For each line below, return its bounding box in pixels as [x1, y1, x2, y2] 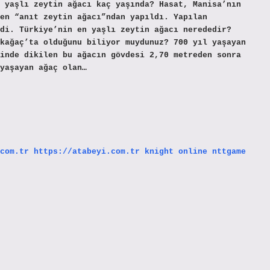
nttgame [212, 146, 246, 156]
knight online [145, 146, 207, 156]
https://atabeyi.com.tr [34, 146, 140, 156]
